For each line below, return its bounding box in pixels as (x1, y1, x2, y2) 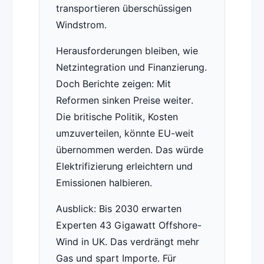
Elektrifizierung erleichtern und (55, 160, 193, 173)
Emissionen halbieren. (55, 177, 152, 189)
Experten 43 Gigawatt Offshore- (55, 219, 202, 232)
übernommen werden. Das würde (55, 144, 203, 156)
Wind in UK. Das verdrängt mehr (55, 236, 199, 248)
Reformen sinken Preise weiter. (55, 94, 193, 107)
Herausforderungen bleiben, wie (55, 45, 198, 57)
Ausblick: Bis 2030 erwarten (55, 203, 181, 215)
